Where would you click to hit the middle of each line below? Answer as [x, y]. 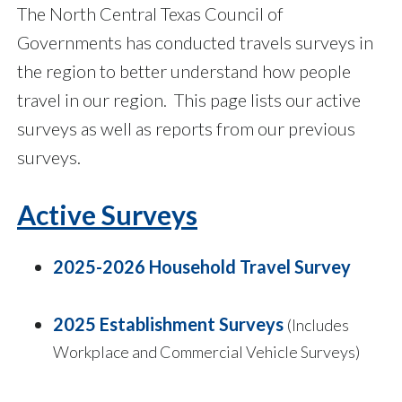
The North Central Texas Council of [150, 14]
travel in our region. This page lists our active [189, 100]
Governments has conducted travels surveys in [195, 43]
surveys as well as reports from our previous [186, 129]
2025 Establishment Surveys [168, 324]
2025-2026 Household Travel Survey [202, 267]
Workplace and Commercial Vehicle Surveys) [206, 353]
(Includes [318, 325]
